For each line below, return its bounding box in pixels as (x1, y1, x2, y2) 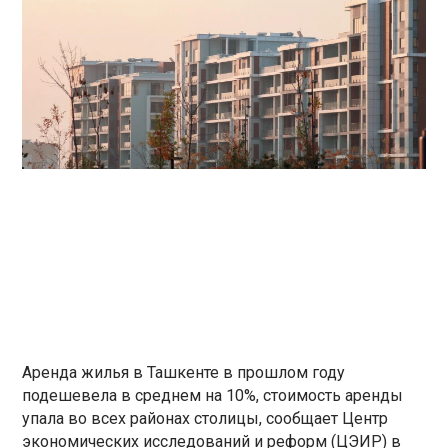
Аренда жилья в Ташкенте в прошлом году (22, 362, 346, 382)
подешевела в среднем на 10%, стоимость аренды (22, 385, 404, 405)
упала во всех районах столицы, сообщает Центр (22, 408, 389, 428)
